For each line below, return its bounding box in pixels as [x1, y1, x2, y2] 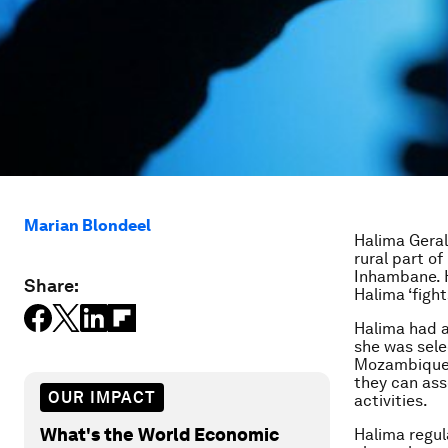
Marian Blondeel [24, 216, 151, 235]
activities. [354, 391, 428, 410]
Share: [24, 275, 79, 296]
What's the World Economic [40, 423, 279, 445]
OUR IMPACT [48, 387, 156, 407]
